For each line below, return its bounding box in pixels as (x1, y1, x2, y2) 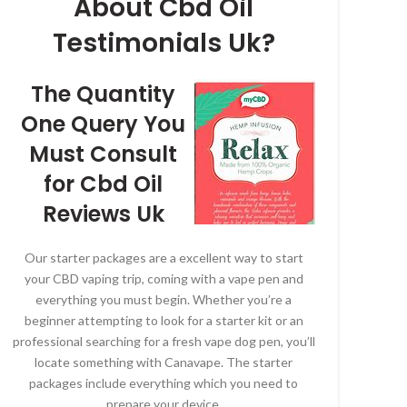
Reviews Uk (42, 199, 164, 229)
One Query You (21, 109, 185, 139)
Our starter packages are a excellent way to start (24, 250, 303, 265)
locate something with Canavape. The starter (35, 354, 293, 370)
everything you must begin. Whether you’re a (35, 292, 292, 307)
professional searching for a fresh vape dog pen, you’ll (12, 333, 315, 349)
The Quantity (31, 79, 175, 109)
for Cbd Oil (44, 169, 163, 199)
